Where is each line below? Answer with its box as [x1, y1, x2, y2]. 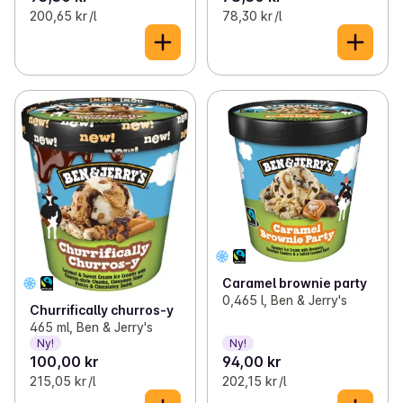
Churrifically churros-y [30, 302, 174, 318]
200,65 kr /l [30, 7, 96, 23]
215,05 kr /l [30, 373, 95, 390]
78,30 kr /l [221, 7, 282, 23]
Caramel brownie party [221, 274, 367, 291]
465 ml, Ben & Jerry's [30, 319, 153, 336]
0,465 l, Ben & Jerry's [221, 291, 347, 308]
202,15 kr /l [221, 373, 286, 390]
